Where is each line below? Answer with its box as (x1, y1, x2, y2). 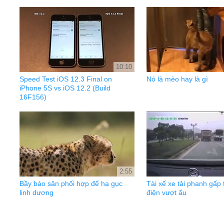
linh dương (19, 188, 53, 196)
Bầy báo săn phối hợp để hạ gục (19, 179, 122, 187)
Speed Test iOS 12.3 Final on (19, 75, 112, 83)
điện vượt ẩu (146, 188, 186, 196)
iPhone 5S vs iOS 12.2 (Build (19, 84, 110, 92)
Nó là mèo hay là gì (146, 75, 208, 83)
